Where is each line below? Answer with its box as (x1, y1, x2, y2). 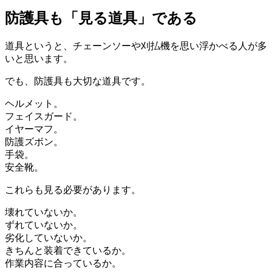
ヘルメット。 (5, 98, 63, 109)
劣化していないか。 (5, 233, 92, 243)
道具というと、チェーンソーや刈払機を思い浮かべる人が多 (5, 41, 267, 52)
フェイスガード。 (5, 111, 83, 122)
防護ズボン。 (5, 137, 63, 148)
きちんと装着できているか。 (5, 245, 131, 256)
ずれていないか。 (5, 220, 83, 231)
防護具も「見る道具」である (5, 10, 197, 27)
